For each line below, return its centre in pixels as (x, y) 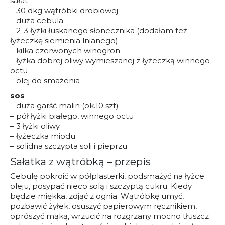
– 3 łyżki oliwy (35, 126)
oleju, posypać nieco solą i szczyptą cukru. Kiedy (101, 186)
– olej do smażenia (45, 81)
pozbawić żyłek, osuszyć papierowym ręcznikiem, (103, 206)
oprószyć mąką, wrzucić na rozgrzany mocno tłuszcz (109, 216)
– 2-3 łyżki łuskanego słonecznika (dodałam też (99, 31)
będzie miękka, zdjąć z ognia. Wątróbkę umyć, (97, 196)
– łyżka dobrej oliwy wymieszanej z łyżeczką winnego (110, 61)
